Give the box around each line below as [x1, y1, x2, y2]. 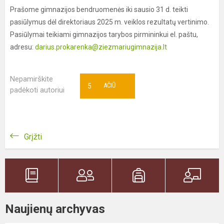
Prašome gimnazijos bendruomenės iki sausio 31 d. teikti [10, 5, 188, 13]
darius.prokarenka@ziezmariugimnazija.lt [35, 43, 167, 51]
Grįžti [24, 132, 42, 141]
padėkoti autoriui [10, 85, 64, 94]
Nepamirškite [10, 74, 53, 83]
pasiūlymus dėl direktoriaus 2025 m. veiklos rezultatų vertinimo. [10, 18, 209, 26]
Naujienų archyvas [5, 202, 105, 216]
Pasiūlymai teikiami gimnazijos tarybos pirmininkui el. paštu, [10, 30, 198, 38]
